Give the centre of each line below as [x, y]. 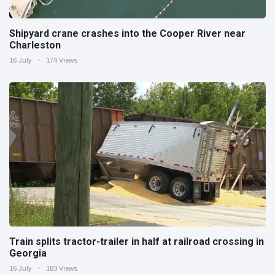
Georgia [28, 253]
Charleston [35, 45]
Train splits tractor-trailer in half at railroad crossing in [137, 241]
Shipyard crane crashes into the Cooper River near [127, 33]
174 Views [62, 60]
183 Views [62, 268]
